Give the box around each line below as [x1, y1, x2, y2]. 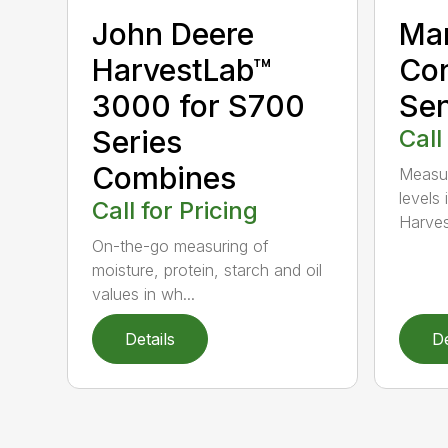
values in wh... [92, 283, 196, 304]
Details [125, 328, 176, 349]
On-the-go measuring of [92, 235, 270, 256]
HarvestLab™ [92, 51, 273, 88]
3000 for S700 [92, 87, 306, 124]
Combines [92, 159, 237, 196]
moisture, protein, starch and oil [92, 259, 323, 280]
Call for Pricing [92, 195, 259, 225]
